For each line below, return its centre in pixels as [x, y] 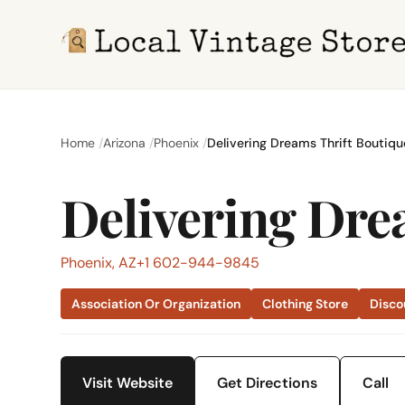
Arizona [125, 143]
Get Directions [268, 383]
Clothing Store [306, 304]
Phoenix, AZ [99, 263]
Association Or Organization [156, 304]
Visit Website [128, 383]
